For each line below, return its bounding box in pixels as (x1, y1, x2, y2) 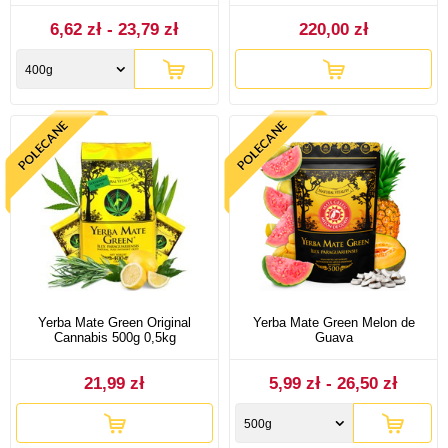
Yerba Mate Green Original (38, 315, 191, 331)
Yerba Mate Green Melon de (252, 315, 415, 331)
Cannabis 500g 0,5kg (53, 330, 176, 346)
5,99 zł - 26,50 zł (269, 374, 398, 394)
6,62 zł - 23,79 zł (50, 20, 179, 40)
